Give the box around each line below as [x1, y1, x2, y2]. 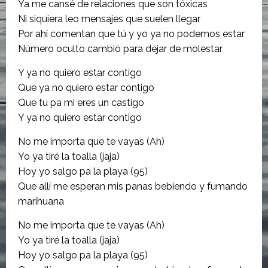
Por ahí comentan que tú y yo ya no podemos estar [18, 28, 245, 39]
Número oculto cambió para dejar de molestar [18, 42, 223, 54]
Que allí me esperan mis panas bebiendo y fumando [18, 180, 248, 192]
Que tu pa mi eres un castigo [18, 96, 144, 108]
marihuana [18, 195, 64, 207]
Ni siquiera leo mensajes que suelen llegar [18, 13, 200, 25]
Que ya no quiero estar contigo [18, 81, 154, 93]
